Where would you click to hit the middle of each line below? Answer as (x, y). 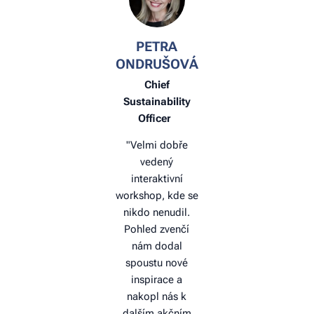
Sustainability (157, 102)
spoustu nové (157, 263)
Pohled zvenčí (157, 230)
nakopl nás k (157, 297)
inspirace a (157, 280)
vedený (157, 162)
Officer (157, 119)
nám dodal (157, 246)
